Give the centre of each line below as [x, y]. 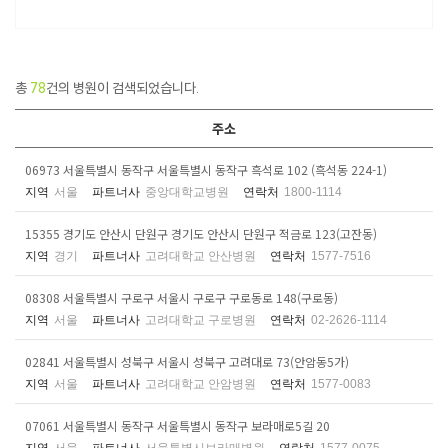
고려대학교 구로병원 [200, 320]
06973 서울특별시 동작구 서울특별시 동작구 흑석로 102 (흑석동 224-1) [206, 170]
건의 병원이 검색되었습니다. [122, 88]
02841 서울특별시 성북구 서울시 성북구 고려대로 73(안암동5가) [187, 362]
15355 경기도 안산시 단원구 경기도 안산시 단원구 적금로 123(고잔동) [201, 234]
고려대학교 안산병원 [200, 256]
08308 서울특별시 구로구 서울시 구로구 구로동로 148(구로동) [181, 298]
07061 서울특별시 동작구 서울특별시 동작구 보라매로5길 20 [177, 426]
